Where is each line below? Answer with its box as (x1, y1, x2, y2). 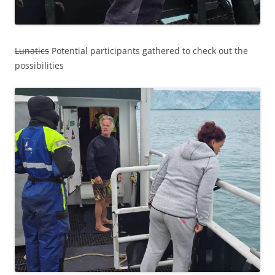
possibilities (15, 60, 64, 72)
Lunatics (15, 45, 49, 57)
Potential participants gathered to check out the (49, 45, 248, 57)
